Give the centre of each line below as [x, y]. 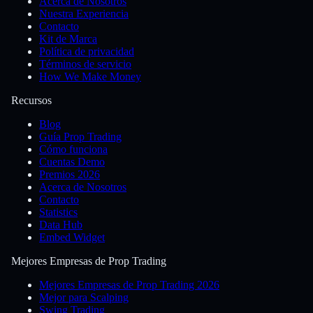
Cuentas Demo [72, 162]
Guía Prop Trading [80, 137]
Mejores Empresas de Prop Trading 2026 [129, 285]
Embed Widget [72, 238]
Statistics [58, 212]
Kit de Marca [68, 39]
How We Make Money [90, 77]
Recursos [31, 101]
